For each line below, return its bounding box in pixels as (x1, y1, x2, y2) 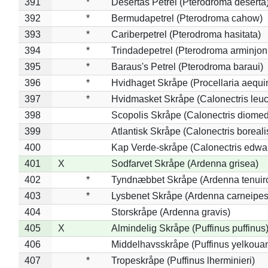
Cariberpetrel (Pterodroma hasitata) (111, 29, 261, 39)
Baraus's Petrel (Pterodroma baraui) (111, 61, 263, 72)
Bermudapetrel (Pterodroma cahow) (111, 13, 263, 23)
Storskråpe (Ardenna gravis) (111, 206, 230, 217)
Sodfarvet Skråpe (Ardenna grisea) (111, 158, 258, 169)
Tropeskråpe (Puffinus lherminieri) (111, 255, 255, 266)
